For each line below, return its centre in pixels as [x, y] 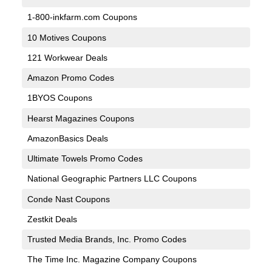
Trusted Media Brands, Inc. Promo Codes [107, 240]
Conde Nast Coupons [68, 199]
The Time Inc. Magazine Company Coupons [112, 260]
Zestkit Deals [52, 219]
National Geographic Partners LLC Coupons [112, 179]
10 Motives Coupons [66, 37]
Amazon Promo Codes [70, 78]
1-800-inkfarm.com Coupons [82, 17]
